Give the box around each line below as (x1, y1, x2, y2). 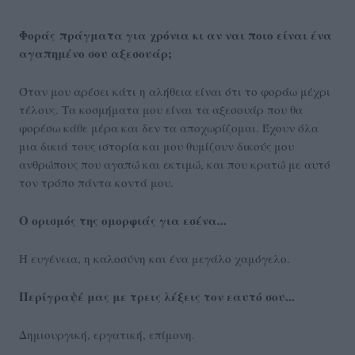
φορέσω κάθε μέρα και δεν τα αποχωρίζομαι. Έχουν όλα (19, 120, 319, 136)
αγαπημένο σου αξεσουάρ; (19, 44, 172, 63)
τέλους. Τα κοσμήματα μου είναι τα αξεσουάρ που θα (19, 101, 303, 118)
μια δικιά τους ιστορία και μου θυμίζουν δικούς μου (19, 138, 294, 155)
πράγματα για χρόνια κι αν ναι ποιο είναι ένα (59, 26, 332, 44)
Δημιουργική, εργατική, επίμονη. (19, 326, 195, 343)
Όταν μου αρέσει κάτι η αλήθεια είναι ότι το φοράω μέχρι (19, 83, 330, 100)
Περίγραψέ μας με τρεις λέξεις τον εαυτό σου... (19, 288, 295, 306)
